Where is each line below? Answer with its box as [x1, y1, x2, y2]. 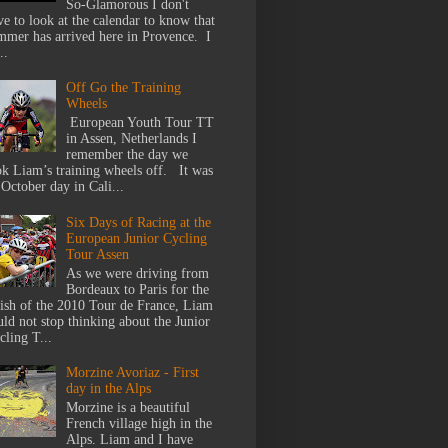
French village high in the [66, 416, 213, 432]
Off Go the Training [66, 80, 182, 96]
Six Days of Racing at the [66, 214, 212, 230]
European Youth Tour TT [66, 115, 215, 131]
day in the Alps [66, 381, 152, 397]
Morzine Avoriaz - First [66, 365, 200, 381]
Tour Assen [66, 246, 130, 262]
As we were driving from [66, 265, 210, 281]
